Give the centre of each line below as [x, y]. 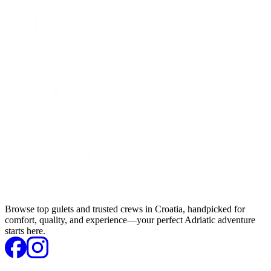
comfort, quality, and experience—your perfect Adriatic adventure [130, 220]
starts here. [25, 231]
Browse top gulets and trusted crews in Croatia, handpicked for [125, 209]
